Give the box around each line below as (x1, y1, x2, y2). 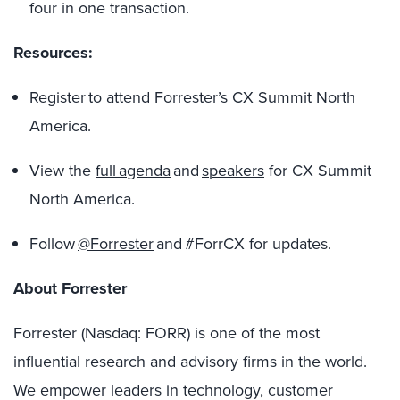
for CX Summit (264, 159, 371, 182)
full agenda (96, 159, 171, 182)
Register (29, 86, 86, 109)
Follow (29, 232, 78, 255)
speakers (202, 159, 264, 182)
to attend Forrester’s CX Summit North (86, 86, 355, 109)
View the (29, 159, 96, 182)
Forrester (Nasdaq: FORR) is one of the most (13, 321, 320, 345)
